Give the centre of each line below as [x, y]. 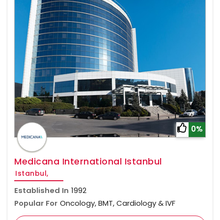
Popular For [36, 203]
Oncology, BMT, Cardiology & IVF [118, 203]
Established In [41, 190]
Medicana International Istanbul [88, 161]
